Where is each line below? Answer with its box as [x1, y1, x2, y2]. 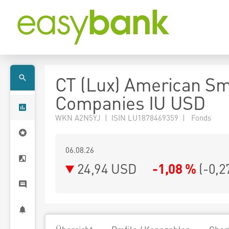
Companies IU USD [55, 91, 205, 114]
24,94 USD [77, 160, 137, 177]
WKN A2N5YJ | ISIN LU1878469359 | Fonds [55, 112, 211, 123]
